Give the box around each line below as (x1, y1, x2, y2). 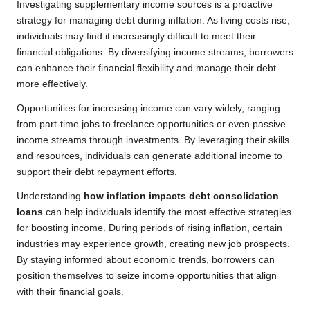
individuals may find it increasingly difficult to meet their (17, 31, 256, 42)
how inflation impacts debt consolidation (84, 191, 279, 202)
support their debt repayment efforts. (17, 167, 177, 178)
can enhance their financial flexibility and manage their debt (17, 63, 276, 74)
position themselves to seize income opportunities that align (17, 271, 277, 282)
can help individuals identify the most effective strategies (43, 207, 291, 218)
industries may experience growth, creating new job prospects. (17, 239, 290, 250)
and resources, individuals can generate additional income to (17, 151, 282, 162)
